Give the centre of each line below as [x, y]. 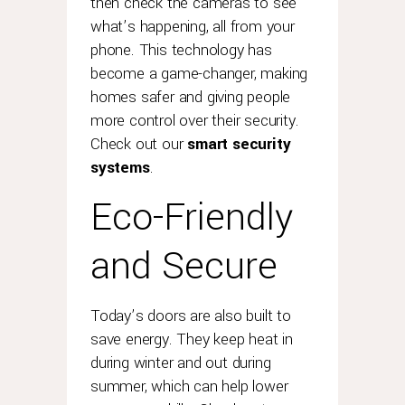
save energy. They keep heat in [192, 339]
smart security [239, 144]
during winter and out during [181, 363]
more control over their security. [195, 121]
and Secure [184, 266]
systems [120, 168]
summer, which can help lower [189, 386]
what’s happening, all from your [193, 27]
